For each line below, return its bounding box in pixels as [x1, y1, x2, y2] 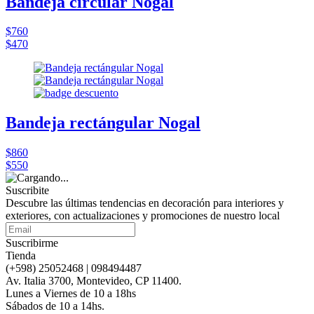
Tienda [6, 250, 36, 262]
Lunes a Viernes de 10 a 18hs [6, 287, 136, 300]
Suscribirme [6, 237, 58, 250]
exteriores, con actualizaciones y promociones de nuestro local [6, 210, 280, 222]
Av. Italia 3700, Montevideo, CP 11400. [6, 275, 182, 287]
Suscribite [6, 184, 49, 197]
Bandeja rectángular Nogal [6, 114, 200, 132]
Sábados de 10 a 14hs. [6, 300, 104, 313]
